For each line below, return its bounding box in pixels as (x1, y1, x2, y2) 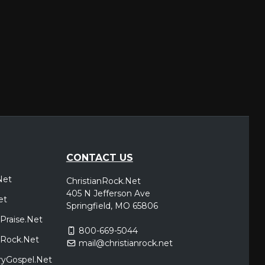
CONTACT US (66, 152, 133, 163)
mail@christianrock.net (79, 238, 173, 248)
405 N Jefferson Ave (66, 188, 150, 199)
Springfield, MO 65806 (66, 201, 158, 211)
